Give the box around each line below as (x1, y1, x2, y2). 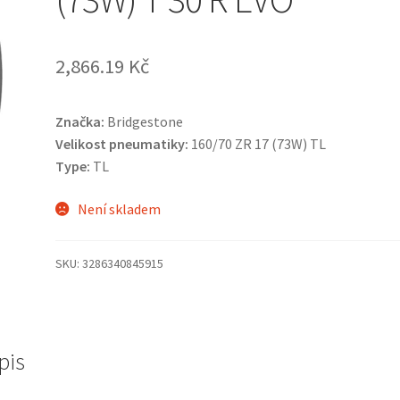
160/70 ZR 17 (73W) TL (188, 135, 327, 154)
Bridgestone (104, 112, 184, 131)
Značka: (55, 112, 105, 131)
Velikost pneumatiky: (55, 135, 189, 154)
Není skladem (77, 199, 161, 218)
